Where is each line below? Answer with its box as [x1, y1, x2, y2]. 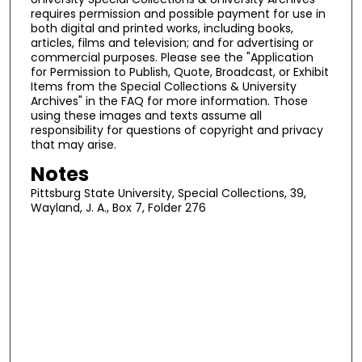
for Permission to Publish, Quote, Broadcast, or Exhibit [30, 64, 329, 81]
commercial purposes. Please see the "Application [30, 49, 314, 66]
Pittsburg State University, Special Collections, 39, [30, 184, 306, 201]
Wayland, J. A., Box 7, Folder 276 [30, 199, 206, 216]
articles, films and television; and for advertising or [30, 35, 314, 52]
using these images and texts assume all [30, 107, 262, 124]
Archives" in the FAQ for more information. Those [30, 93, 308, 110]
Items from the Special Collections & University [30, 78, 297, 95]
